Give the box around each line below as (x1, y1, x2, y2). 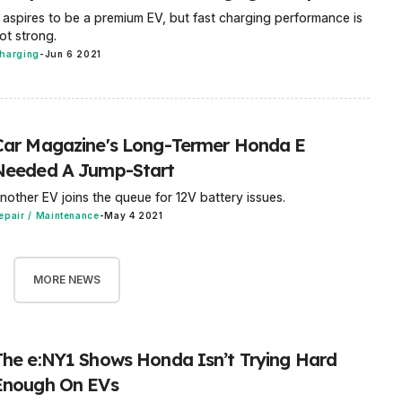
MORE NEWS (32, 272, 100, 286)
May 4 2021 (104, 210, 163, 221)
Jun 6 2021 (44, 48, 102, 59)
